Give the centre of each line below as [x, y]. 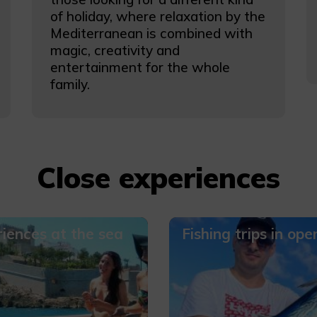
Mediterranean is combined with [151, 33]
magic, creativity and [115, 50]
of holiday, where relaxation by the [157, 16]
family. [70, 84]
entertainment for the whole [140, 67]
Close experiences [158, 178]
